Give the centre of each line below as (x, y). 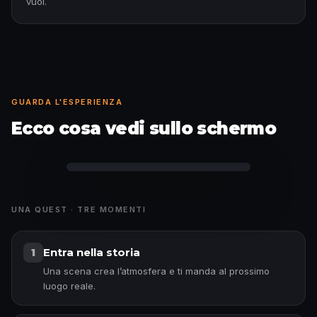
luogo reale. (69, 286)
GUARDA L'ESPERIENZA (67, 102)
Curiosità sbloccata (158, 141)
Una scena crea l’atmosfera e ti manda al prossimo (156, 271)
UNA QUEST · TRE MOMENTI (79, 209)
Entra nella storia (92, 252)
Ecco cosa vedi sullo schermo (144, 128)
